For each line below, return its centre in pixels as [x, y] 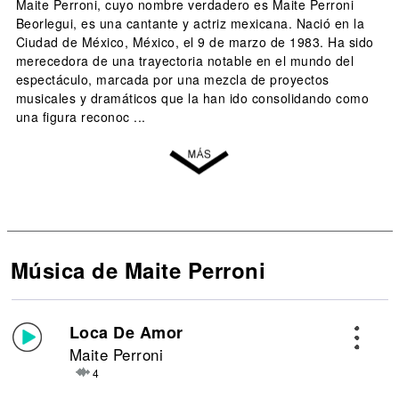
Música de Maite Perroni [138, 270]
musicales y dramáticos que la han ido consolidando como [192, 98]
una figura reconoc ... [81, 117]
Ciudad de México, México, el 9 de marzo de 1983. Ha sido [195, 42]
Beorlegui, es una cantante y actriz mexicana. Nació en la [190, 23]
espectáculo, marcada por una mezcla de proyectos [172, 79]
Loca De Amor [126, 332]
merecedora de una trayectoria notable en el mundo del [184, 61]
